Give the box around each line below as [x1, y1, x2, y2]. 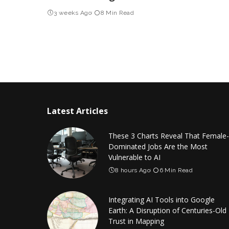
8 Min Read [100, 9, 134, 16]
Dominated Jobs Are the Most [108, 141, 208, 151]
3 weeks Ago [54, 9, 92, 16]
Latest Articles [47, 105, 108, 117]
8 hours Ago [115, 166, 151, 174]
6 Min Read [159, 166, 193, 174]
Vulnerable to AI [108, 152, 161, 162]
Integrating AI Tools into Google [108, 194, 215, 204]
